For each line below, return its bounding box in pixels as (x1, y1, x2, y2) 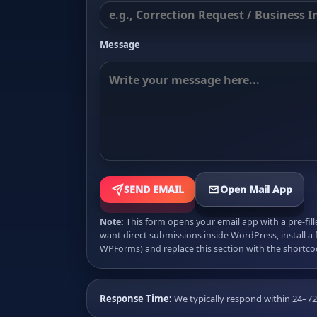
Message (100, 38, 141, 51)
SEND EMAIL (124, 183, 184, 196)
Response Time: (100, 292, 172, 305)
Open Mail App (220, 183, 292, 196)
